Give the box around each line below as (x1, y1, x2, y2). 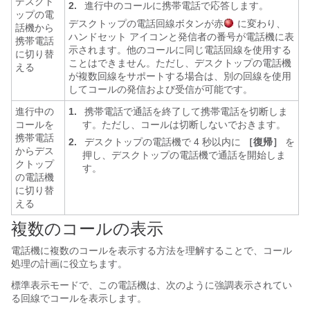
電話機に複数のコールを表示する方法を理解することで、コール (11, 245, 292, 256)
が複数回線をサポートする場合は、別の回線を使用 (69, 71, 291, 82)
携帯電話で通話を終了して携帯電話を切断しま (82, 106, 288, 117)
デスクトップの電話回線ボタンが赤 (69, 18, 224, 29)
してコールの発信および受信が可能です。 (69, 84, 253, 95)
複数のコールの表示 (11, 219, 163, 238)
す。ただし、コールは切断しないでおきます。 (82, 119, 286, 130)
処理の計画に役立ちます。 (11, 258, 127, 269)
